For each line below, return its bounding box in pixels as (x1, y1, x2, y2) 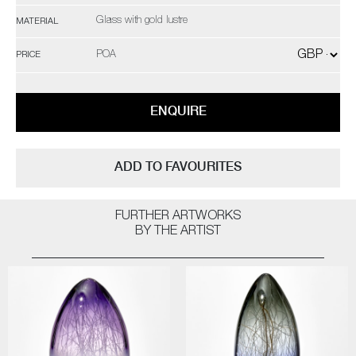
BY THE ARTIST (135, 226, 221, 238)
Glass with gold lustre (96, 16, 188, 26)
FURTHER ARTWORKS (115, 211, 241, 223)
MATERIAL (16, 17, 58, 26)
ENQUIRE (149, 103, 207, 118)
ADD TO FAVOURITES (114, 159, 242, 174)
